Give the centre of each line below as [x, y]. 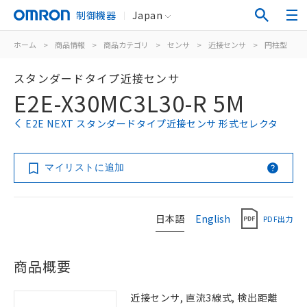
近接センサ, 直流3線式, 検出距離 [204, 297]
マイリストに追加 [85, 167]
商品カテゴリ [126, 45]
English [213, 218]
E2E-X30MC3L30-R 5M [129, 103]
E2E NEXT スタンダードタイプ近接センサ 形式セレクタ [152, 123]
